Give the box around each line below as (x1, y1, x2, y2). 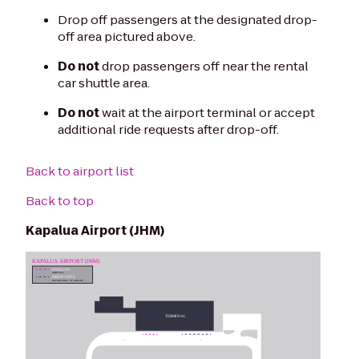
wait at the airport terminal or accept (99, 103, 315, 121)
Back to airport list (26, 162, 134, 179)
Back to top (26, 192, 94, 209)
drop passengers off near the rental (99, 57, 309, 75)
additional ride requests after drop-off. (58, 120, 279, 138)
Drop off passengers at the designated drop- (58, 10, 317, 28)
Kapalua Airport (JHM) (26, 221, 164, 239)
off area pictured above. (58, 27, 196, 45)
